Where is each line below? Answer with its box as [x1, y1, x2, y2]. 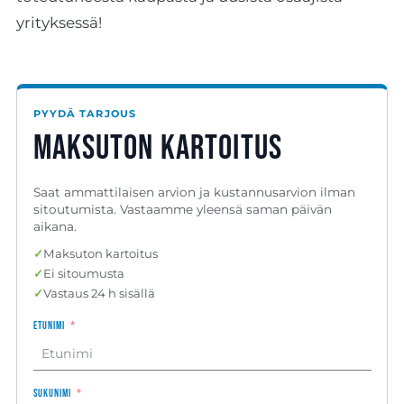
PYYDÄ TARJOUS [32, 106, 137, 120]
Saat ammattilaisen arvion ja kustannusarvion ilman [32, 184, 355, 199]
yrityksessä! [15, 14, 102, 32]
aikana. [32, 218, 77, 234]
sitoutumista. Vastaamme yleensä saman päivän [32, 201, 332, 216]
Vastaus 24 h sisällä [42, 286, 155, 301]
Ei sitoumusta [42, 266, 124, 281]
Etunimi [32, 320, 65, 333]
